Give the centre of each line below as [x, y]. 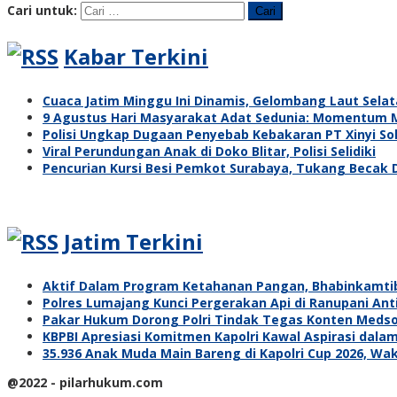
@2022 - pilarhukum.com [85, 382]
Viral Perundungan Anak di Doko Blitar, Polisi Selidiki [209, 151]
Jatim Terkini [133, 241]
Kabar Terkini [136, 56]
